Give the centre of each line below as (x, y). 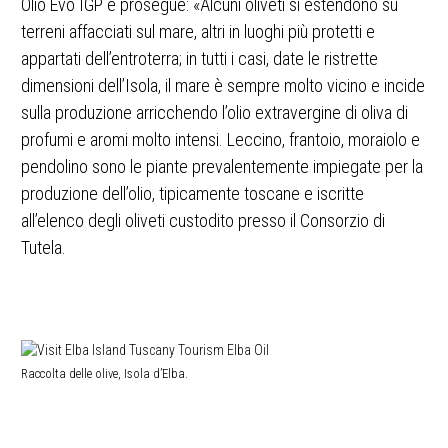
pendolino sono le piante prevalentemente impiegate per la (222, 167)
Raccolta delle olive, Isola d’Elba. (104, 373)
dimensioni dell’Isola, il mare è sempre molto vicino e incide (223, 86)
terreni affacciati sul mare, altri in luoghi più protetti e (198, 32)
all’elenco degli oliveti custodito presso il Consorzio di (203, 221)
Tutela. (43, 248)
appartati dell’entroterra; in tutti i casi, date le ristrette (199, 59)
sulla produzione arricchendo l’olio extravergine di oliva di (214, 113)
